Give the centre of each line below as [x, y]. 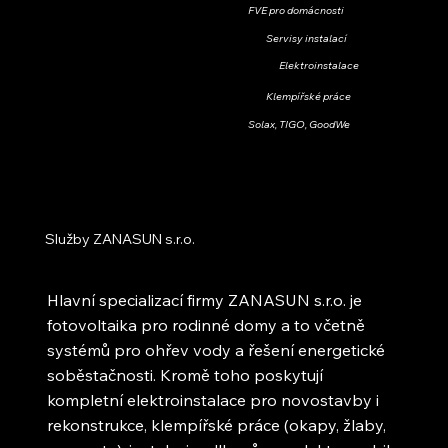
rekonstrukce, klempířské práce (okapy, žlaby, [217, 424]
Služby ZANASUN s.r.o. [119, 238]
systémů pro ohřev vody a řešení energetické [216, 349]
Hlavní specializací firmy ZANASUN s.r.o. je [205, 299]
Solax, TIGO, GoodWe [298, 123]
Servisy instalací [306, 38]
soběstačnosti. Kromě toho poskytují [185, 374]
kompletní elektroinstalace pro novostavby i [213, 399]
